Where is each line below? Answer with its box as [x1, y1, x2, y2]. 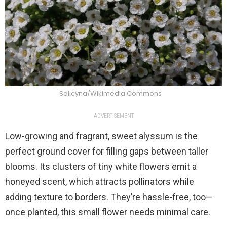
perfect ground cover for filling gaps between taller [5, 145, 208, 157]
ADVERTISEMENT [93, 112, 134, 119]
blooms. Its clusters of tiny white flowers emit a [5, 161, 197, 172]
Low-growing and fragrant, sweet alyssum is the [5, 130, 198, 141]
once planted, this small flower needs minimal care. [5, 206, 210, 217]
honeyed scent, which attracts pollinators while [5, 176, 194, 187]
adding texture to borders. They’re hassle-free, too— [5, 191, 213, 202]
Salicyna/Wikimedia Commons [59, 88, 163, 98]
